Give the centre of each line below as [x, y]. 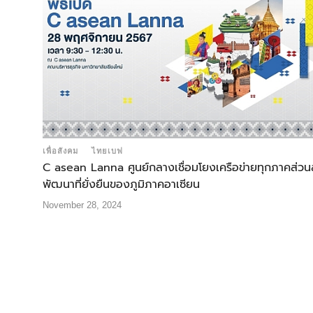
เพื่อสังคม [60, 151]
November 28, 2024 [82, 205]
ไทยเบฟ [107, 151]
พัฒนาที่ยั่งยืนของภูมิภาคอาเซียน [121, 185]
